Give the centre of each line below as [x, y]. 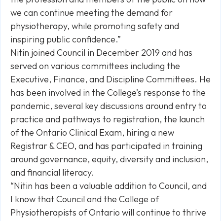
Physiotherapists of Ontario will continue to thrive [108, 212]
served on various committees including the [95, 66]
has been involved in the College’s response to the [108, 92]
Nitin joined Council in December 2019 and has [101, 53]
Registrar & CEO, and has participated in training [106, 146]
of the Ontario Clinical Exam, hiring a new [92, 132]
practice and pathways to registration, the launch [108, 119]
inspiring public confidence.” [66, 39]
